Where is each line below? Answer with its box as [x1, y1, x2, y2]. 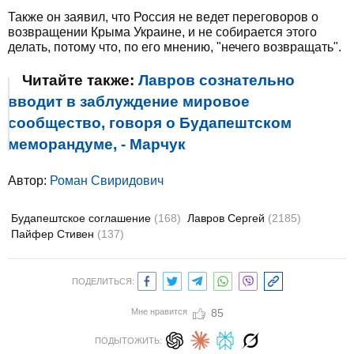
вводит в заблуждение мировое [8, 93, 250, 110]
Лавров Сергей [187, 212, 268, 224]
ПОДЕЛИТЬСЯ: [71, 277, 134, 286]
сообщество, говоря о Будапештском [8, 115, 292, 131]
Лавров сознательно [138, 72, 295, 88]
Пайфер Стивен [11, 228, 97, 240]
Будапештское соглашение [11, 212, 154, 224]
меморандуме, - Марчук [8, 136, 186, 153]
